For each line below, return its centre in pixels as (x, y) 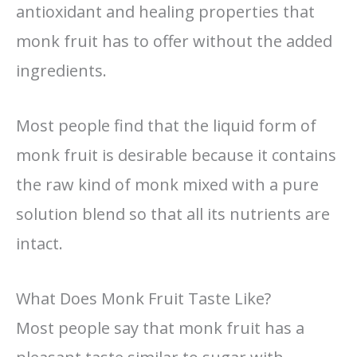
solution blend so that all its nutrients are (173, 214)
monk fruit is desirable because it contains (176, 155)
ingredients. (61, 70)
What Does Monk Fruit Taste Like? (143, 298)
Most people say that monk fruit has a (160, 328)
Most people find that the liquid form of (166, 125)
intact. (39, 243)
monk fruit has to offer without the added (174, 41)
